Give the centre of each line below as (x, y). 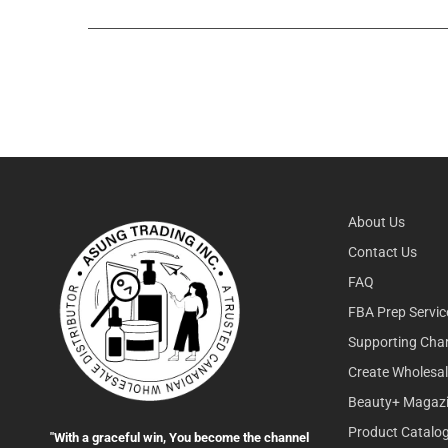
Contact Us (382, 252)
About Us (376, 222)
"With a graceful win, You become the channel (179, 437)
